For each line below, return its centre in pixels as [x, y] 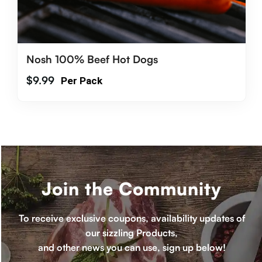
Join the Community [132, 188]
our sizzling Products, [132, 232]
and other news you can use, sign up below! [132, 247]
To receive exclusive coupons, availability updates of [132, 218]
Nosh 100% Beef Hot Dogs [92, 59]
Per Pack [81, 80]
